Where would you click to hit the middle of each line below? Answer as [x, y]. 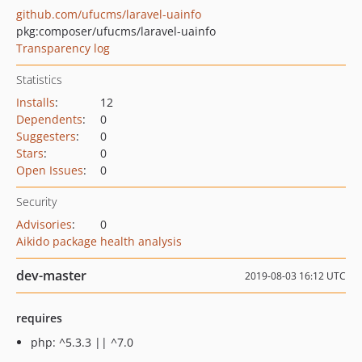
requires [39, 318]
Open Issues [50, 170]
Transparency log [63, 48]
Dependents [49, 119]
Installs [36, 102]
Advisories [44, 224]
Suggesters [46, 136]
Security [36, 202]
